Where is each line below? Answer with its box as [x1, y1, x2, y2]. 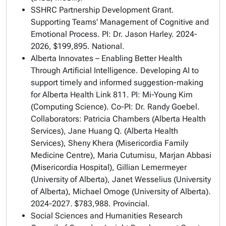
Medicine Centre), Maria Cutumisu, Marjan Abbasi [31, 150, 211, 160]
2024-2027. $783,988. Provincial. [31, 199, 150, 208]
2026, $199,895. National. [31, 41, 125, 51]
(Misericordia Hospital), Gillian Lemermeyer [31, 162, 187, 172]
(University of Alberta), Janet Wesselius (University [31, 175, 211, 184]
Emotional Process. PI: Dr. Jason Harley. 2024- [31, 29, 197, 39]
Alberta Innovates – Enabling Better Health [31, 53, 182, 63]
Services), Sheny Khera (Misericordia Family [31, 138, 188, 148]
